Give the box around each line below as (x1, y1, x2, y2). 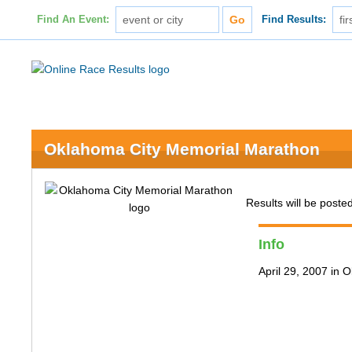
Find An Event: (36, 14, 109, 25)
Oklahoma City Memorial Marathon (44, 140, 321, 158)
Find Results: (262, 14, 327, 25)
